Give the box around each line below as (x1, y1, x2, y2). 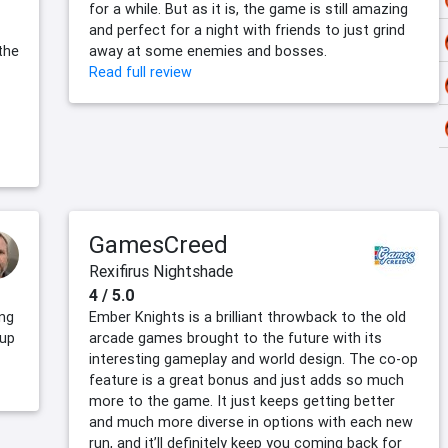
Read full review (89, 63, 192, 82)
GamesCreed (89, 230, 228, 260)
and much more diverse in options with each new (89, 413, 413, 432)
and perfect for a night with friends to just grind (89, 21, 405, 40)
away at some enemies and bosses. (89, 42, 327, 61)
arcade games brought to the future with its (89, 329, 382, 348)
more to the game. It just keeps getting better (89, 392, 395, 411)
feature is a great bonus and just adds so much (89, 371, 404, 390)
